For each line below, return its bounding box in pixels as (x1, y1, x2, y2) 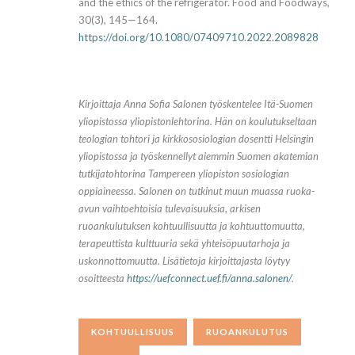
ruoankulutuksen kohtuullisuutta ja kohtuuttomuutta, (78, 219, 305, 233)
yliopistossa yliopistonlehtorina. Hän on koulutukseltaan (78, 115, 317, 128)
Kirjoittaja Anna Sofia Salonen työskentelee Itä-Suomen (78, 97, 313, 111)
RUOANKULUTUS (206, 326, 288, 338)
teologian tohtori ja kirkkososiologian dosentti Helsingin (78, 132, 314, 146)
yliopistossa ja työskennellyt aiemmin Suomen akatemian (78, 150, 319, 163)
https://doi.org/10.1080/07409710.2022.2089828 (78, 31, 319, 44)
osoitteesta (78, 272, 127, 285)
